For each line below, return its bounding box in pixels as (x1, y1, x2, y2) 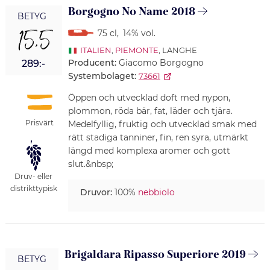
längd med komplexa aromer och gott (67, 145, 230, 157)
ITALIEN (80, 45, 111, 55)
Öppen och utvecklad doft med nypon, (67, 92, 230, 104)
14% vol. (122, 28, 155, 39)
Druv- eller (14, 171, 53, 181)
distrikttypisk (10, 183, 57, 193)
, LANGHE (158, 45, 197, 55)
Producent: (67, 57, 119, 69)
